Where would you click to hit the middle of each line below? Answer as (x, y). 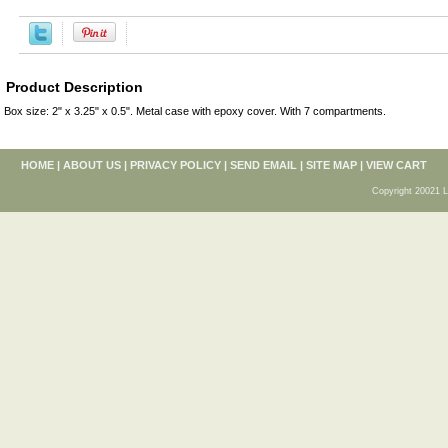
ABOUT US (92, 165)
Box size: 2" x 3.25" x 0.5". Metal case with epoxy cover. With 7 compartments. (195, 111)
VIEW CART (396, 165)
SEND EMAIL (263, 165)
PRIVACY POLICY (175, 165)
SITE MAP (331, 165)
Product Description (74, 87)
